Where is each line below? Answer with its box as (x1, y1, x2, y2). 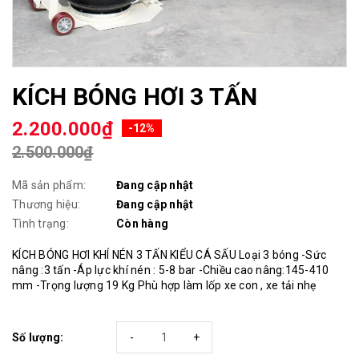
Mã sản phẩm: (12, 179, 86, 192)
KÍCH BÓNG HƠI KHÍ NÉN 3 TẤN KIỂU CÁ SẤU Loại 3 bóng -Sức (12, 248, 326, 262)
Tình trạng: (12, 217, 69, 231)
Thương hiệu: (12, 198, 80, 212)
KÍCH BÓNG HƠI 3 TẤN (12, 83, 258, 111)
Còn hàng (116, 217, 168, 231)
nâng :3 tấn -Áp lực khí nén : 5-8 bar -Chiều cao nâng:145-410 (12, 264, 329, 277)
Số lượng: (12, 331, 64, 345)
